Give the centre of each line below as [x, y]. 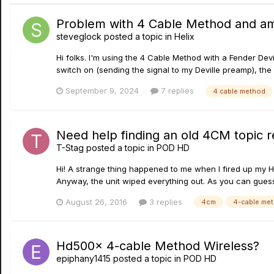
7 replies [176, 90]
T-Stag [70, 147]
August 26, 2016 [96, 202]
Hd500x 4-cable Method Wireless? [158, 246]
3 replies [165, 202]
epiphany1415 [83, 259]
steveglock [79, 36]
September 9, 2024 [102, 90]
